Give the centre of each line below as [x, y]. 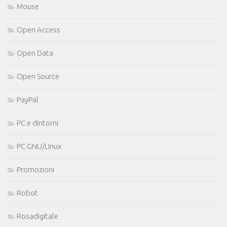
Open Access [39, 29]
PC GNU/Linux [39, 146]
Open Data [35, 53]
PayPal [28, 99]
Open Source [38, 76]
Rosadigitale [37, 216]
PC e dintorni [37, 123]
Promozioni [35, 169]
